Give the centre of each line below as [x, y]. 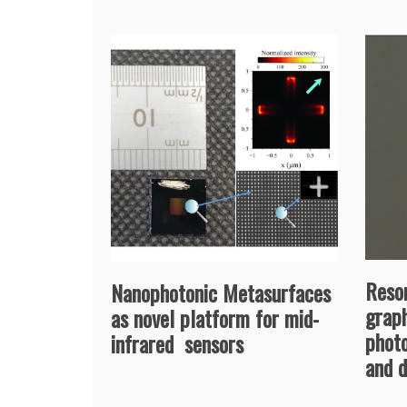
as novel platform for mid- [215, 318]
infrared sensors [177, 343]
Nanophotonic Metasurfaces [221, 292]
